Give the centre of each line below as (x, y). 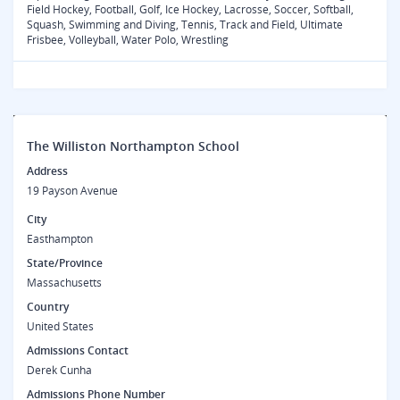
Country (48, 307)
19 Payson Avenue (72, 191)
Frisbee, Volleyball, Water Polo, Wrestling (128, 40)
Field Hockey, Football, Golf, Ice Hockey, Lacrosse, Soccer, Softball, (190, 9)
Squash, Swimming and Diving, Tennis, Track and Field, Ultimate (185, 25)
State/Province (65, 263)
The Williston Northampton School (133, 146)
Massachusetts (64, 283)
